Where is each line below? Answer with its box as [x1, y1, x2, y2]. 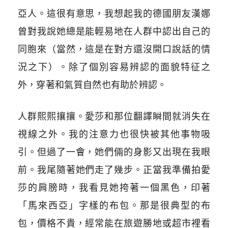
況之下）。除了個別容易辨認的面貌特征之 [17, 62, 211, 73]
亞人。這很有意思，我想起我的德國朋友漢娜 [17, 8, 211, 19]
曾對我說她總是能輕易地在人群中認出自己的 [17, 26, 211, 37]
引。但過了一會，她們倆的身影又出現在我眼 [17, 147, 211, 158]
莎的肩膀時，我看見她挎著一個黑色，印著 [17, 182, 211, 193]
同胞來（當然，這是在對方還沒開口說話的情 [17, 44, 211, 55]
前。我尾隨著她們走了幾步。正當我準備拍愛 [17, 164, 211, 176]
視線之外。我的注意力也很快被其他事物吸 [17, 129, 211, 140]
